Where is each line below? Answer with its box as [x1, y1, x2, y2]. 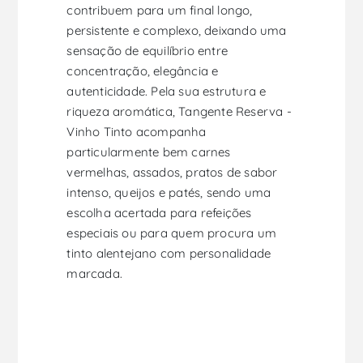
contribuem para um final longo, [66, 2, 253, 19]
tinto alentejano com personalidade [66, 246, 271, 262]
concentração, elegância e [66, 63, 219, 79]
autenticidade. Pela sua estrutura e [66, 83, 267, 100]
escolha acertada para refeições [66, 205, 252, 221]
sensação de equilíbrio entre [66, 43, 228, 59]
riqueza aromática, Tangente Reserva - [66, 104, 292, 120]
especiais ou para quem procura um [66, 225, 277, 241]
